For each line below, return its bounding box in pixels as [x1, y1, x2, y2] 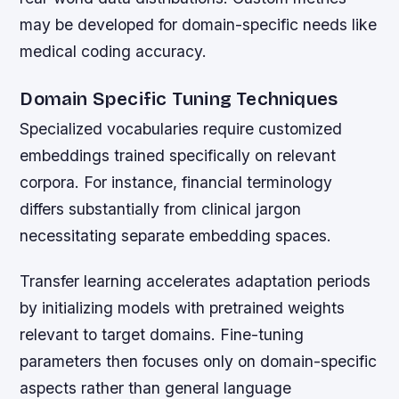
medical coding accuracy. [20, 42, 208, 61]
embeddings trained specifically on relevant [20, 146, 337, 166]
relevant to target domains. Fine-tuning [20, 325, 305, 345]
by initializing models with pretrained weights [20, 298, 346, 318]
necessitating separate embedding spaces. [20, 226, 332, 246]
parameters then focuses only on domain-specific [20, 352, 378, 371]
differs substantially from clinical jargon [20, 199, 302, 219]
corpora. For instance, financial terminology [20, 173, 333, 192]
